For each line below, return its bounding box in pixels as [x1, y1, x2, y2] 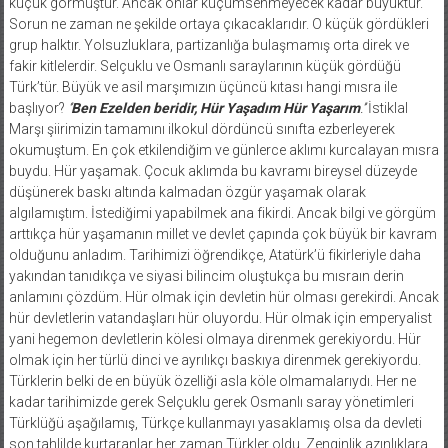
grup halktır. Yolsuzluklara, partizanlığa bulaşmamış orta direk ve [8, 36, 409, 53]
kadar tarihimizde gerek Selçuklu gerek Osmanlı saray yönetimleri [8, 393, 414, 410]
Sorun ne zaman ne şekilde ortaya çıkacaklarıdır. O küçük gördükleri [8, 15, 429, 32]
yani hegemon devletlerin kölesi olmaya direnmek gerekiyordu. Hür [8, 330, 421, 347]
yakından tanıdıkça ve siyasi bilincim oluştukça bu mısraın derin [8, 267, 404, 284]
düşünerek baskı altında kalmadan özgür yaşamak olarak [8, 183, 366, 200]
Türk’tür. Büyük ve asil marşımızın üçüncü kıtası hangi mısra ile [8, 78, 397, 95]
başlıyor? [8, 99, 68, 116]
